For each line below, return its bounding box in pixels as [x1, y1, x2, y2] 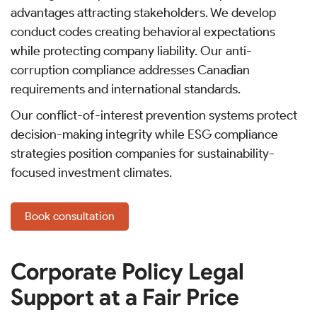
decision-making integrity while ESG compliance [11, 127, 278, 143]
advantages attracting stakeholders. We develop [11, 5, 276, 21]
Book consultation [25, 209, 115, 224]
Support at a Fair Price [11, 283, 239, 311]
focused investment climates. [11, 165, 172, 181]
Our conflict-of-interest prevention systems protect [11, 108, 297, 124]
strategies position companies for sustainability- [11, 146, 275, 162]
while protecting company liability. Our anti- [11, 43, 252, 59]
